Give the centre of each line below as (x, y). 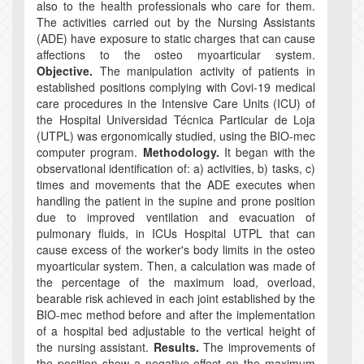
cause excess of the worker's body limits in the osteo (176, 249)
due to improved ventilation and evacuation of (176, 217)
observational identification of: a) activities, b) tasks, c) (176, 168)
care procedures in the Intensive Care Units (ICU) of (176, 103)
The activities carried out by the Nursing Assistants (176, 22)
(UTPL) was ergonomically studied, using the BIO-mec (176, 135)
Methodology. (181, 152)
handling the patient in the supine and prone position (176, 200)
